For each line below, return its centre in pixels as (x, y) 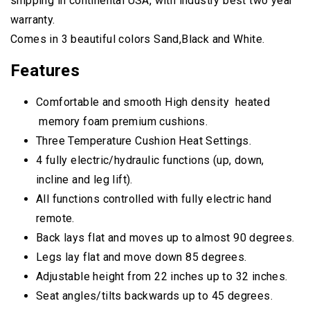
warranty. (33, 20)
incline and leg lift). (84, 180)
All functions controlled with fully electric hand (154, 199)
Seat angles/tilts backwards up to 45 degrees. (154, 296)
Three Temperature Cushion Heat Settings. (144, 141)
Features (45, 71)
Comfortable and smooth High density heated (153, 102)
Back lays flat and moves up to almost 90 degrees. (165, 238)
